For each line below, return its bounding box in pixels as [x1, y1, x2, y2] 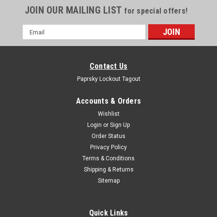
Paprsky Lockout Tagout [77, 76, 140, 82]
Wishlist [97, 110, 120, 117]
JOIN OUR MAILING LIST [24, 4, 124, 16]
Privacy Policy [90, 144, 127, 151]
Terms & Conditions [82, 155, 135, 162]
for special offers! [124, 6, 188, 15]
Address [22, 35, 48, 43]
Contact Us [89, 62, 128, 71]
